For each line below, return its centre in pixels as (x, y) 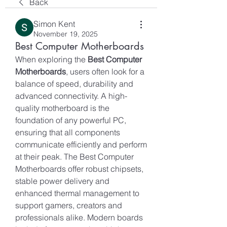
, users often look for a (105, 71)
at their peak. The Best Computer (74, 157)
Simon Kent (54, 24)
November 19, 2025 (66, 34)
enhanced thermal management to (77, 193)
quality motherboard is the (62, 108)
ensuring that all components (68, 132)
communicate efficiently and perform (81, 144)
